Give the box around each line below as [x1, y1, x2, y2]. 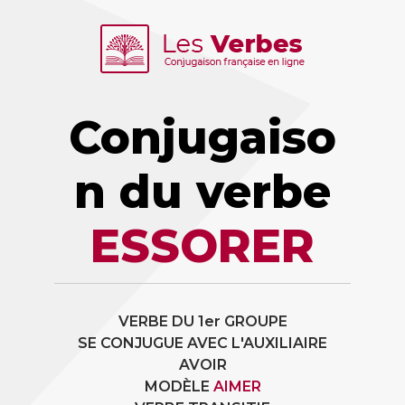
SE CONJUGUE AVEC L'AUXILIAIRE [78, 334, 327, 352]
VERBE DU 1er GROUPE [118, 313, 287, 330]
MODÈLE [144, 378, 213, 395]
